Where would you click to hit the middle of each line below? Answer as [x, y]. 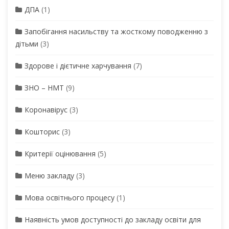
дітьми [27, 43]
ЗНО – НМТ [44, 87]
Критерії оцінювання [60, 153]
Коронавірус [46, 109]
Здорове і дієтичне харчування [78, 65]
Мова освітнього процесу [70, 197]
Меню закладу [49, 175]
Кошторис [42, 131]
